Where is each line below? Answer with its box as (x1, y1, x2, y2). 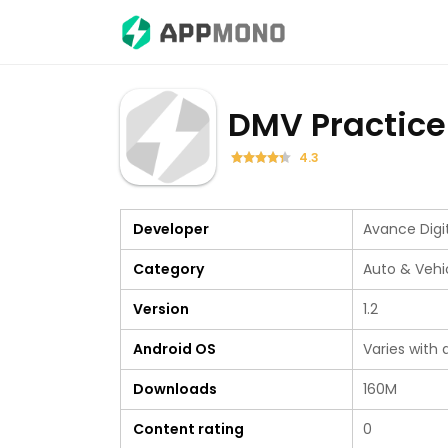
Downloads (133, 379, 217, 399)
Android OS (133, 339, 216, 359)
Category (133, 259, 204, 279)
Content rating (133, 419, 244, 439)
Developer (133, 219, 209, 239)
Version (133, 299, 189, 319)
